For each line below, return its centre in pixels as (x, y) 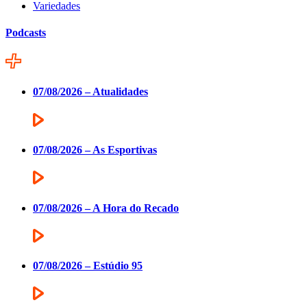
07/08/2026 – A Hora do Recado (106, 208)
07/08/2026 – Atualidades (90, 92)
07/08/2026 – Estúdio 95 (88, 266)
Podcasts (26, 32)
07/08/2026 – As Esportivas (95, 149)
